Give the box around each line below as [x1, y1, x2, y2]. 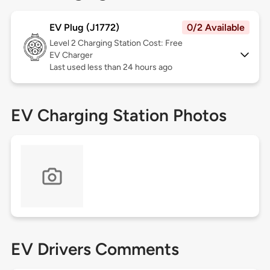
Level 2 [49, 38, 78, 49]
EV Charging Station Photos [10, 105, 227, 126]
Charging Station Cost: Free [77, 38, 183, 49]
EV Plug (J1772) [49, 22, 119, 34]
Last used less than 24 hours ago [49, 62, 172, 73]
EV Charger [49, 50, 93, 61]
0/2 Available [187, 22, 245, 34]
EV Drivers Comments [10, 239, 179, 260]
